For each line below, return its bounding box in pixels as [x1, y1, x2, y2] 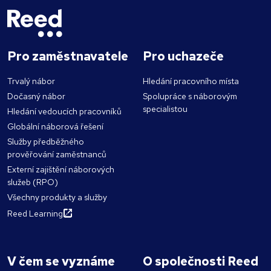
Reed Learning [7, 208, 63, 220]
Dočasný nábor [7, 91, 65, 102]
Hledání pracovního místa [143, 76, 239, 87]
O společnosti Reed [143, 253, 258, 270]
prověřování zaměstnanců [7, 149, 106, 160]
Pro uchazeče [143, 48, 224, 65]
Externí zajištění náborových [7, 164, 114, 175]
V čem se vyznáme [7, 253, 115, 270]
